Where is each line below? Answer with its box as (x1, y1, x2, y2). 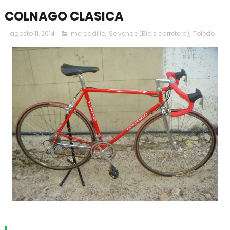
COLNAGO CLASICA (4, 8, 124, 25)
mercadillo (70, 29, 105, 38)
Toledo (193, 29, 215, 38)
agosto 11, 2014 (9, 29, 55, 38)
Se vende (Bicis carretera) (108, 29, 189, 38)
